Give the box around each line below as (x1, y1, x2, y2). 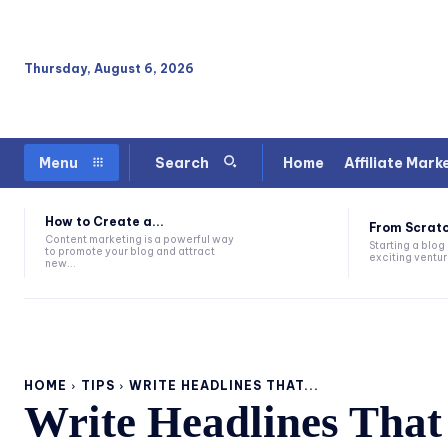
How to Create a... (45, 214, 164, 230)
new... (45, 257, 76, 271)
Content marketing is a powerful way (45, 233, 234, 247)
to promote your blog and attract (45, 245, 215, 259)
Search (155, 154, 209, 173)
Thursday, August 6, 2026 (24, 60, 194, 76)
